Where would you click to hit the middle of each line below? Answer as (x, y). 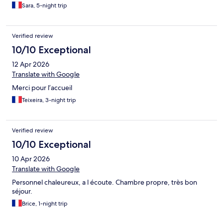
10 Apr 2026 (31, 159)
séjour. (22, 191)
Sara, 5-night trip (45, 6)
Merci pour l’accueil (42, 88)
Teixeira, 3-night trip (49, 100)
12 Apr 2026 (31, 64)
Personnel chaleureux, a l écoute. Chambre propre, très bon (105, 182)
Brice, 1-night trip (45, 204)
